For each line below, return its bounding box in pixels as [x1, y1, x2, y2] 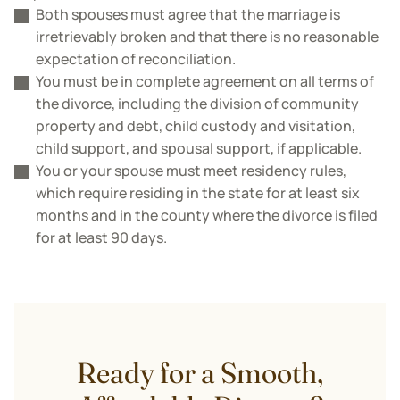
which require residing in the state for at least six [36, 183, 360, 203]
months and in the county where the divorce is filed [36, 205, 378, 225]
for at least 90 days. [36, 228, 167, 247]
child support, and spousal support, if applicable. [36, 138, 362, 158]
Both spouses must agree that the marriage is [36, 4, 340, 24]
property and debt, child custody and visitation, [36, 116, 355, 136]
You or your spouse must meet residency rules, [36, 161, 346, 180]
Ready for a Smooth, [77, 355, 323, 390]
